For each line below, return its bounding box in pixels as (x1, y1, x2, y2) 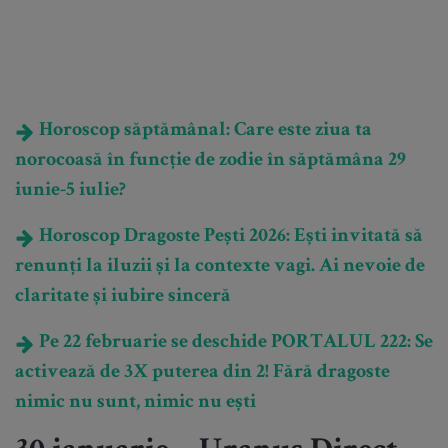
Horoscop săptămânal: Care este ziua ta (35, 121, 372, 142)
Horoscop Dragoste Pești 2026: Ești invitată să (35, 227, 423, 248)
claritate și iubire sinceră (15, 287, 231, 308)
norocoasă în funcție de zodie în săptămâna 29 (15, 151, 406, 172)
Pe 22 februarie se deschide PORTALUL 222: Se (35, 333, 433, 354)
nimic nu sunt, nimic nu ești (15, 393, 256, 414)
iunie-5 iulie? (15, 181, 126, 202)
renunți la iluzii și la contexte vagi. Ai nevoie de (15, 257, 425, 278)
